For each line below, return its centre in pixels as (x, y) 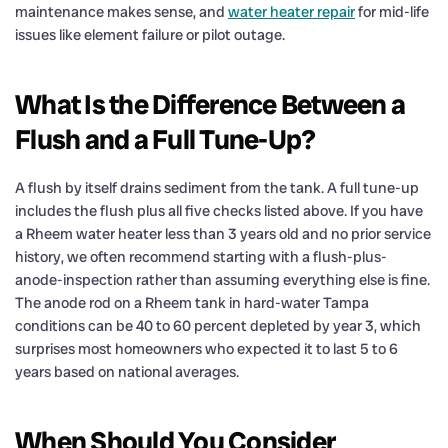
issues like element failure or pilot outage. (150, 34)
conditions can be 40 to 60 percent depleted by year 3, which (218, 325)
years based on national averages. (127, 371)
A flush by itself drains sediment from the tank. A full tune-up (217, 187)
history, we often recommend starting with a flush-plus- (201, 256)
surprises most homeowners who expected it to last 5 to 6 (206, 348)
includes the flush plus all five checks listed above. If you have (219, 210)
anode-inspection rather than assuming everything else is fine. (222, 279)
